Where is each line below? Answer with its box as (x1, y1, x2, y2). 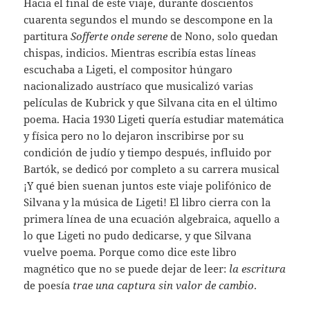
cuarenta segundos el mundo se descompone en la (24, 12, 273, 27)
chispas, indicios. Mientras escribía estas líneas (24, 46, 257, 60)
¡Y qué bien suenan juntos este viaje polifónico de (24, 179, 272, 193)
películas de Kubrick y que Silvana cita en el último (24, 95, 278, 110)
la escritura (229, 262, 286, 276)
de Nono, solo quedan (167, 29, 279, 44)
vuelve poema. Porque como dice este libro (24, 245, 237, 259)
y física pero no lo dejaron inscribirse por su (24, 129, 245, 143)
